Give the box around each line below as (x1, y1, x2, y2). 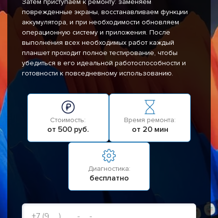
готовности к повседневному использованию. (22, 69, 173, 78)
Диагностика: (88, 164, 130, 173)
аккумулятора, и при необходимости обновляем (22, 18, 179, 27)
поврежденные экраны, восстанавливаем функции (22, 8, 188, 17)
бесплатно (89, 173, 129, 183)
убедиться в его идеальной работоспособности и (22, 59, 186, 68)
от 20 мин (131, 125, 168, 135)
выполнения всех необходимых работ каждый (22, 38, 174, 47)
